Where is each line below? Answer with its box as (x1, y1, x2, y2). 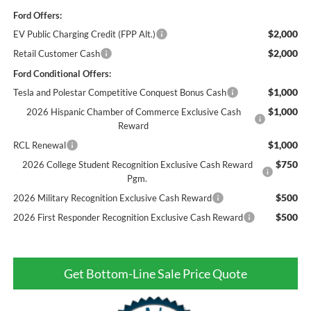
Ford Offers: (12, 10, 62, 22)
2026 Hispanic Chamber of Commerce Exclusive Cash (26, 106, 241, 118)
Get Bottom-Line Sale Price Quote (64, 266, 247, 282)
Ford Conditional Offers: (12, 68, 111, 80)
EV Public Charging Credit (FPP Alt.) (12, 28, 155, 40)
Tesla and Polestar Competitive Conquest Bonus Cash (12, 87, 226, 99)
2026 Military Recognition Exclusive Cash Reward (12, 192, 212, 204)
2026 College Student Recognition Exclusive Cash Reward (22, 159, 253, 171)
